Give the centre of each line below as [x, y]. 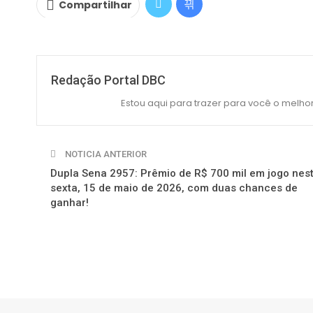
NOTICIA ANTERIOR [105, 154]
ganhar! [70, 202]
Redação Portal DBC [108, 80]
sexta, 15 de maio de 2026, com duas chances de [174, 188]
